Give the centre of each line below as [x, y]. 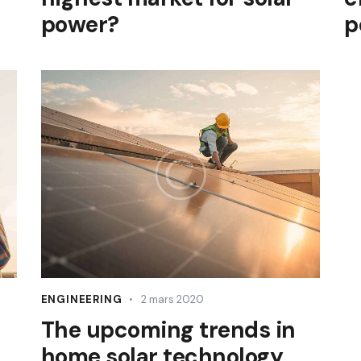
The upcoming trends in [168, 330]
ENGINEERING [81, 300]
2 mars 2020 [172, 300]
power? [80, 24]
